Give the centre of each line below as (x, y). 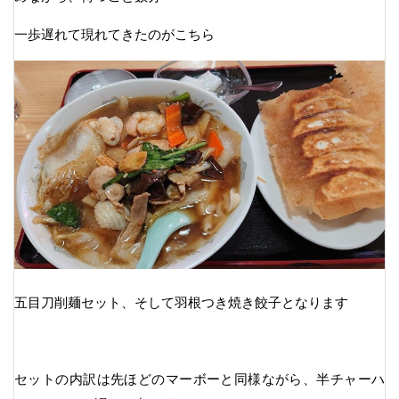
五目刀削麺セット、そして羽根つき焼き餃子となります (181, 302)
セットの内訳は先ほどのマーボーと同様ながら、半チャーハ (199, 379)
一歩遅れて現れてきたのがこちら (114, 34)
